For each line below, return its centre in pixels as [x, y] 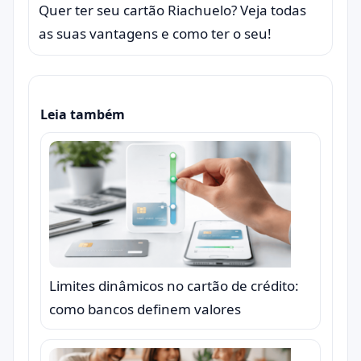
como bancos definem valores [145, 309]
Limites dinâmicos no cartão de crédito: [174, 286]
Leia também [83, 114]
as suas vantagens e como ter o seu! [155, 33]
